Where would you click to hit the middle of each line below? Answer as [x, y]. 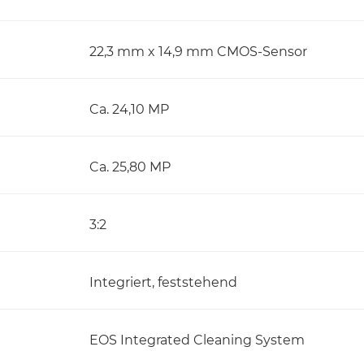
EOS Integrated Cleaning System [197, 340]
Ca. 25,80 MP [130, 167]
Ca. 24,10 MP [129, 109]
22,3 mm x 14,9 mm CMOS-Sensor [198, 52]
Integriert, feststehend [163, 282]
